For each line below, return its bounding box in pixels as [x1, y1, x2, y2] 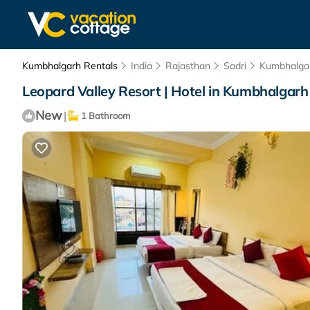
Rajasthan [165, 60, 210, 72]
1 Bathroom [79, 110, 130, 121]
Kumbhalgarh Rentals [22, 60, 120, 72]
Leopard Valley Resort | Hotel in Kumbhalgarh [22, 82, 309, 100]
